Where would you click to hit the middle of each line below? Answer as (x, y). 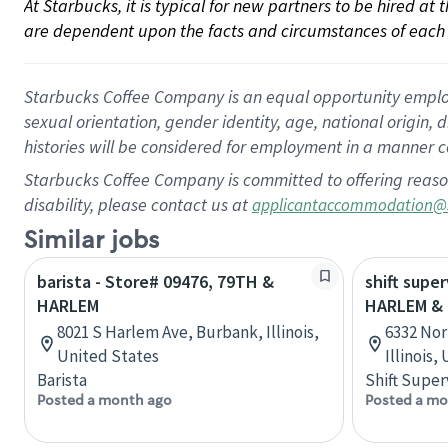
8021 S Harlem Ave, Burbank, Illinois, (188, 332)
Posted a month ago (104, 400)
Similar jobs (91, 240)
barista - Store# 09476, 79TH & (155, 281)
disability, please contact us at (138, 204)
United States (108, 356)
